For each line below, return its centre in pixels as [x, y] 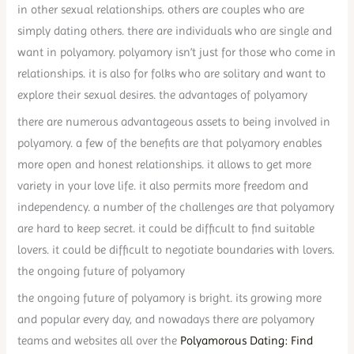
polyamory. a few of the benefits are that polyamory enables [170, 143]
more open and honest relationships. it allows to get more [165, 165]
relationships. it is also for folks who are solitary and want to [172, 73]
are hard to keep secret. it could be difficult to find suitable [166, 229]
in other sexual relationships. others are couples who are [161, 9]
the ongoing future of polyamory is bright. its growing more [170, 298]
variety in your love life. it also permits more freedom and [163, 186]
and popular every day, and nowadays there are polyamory [166, 320]
